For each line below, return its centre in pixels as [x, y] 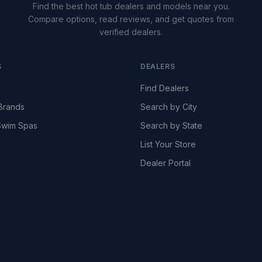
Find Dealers [165, 88]
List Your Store [168, 144]
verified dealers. [131, 32]
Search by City [169, 106]
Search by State [171, 125]
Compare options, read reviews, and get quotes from [131, 19]
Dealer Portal [166, 163]
